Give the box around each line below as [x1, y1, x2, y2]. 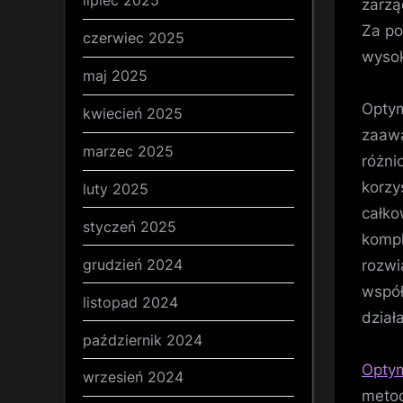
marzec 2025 [83, 142, 174, 161]
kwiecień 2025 [83, 104, 183, 123]
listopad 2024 [83, 292, 178, 311]
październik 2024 [83, 330, 202, 349]
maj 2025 [83, 67, 148, 85]
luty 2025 [83, 179, 148, 198]
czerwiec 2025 [83, 29, 184, 48]
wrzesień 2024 [83, 368, 184, 387]
